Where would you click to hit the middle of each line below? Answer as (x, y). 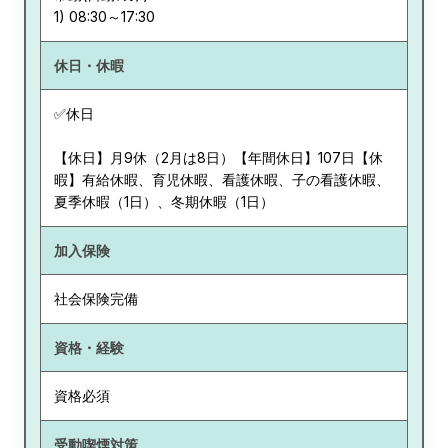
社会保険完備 (95, 299)
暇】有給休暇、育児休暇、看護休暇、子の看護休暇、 (221, 180)
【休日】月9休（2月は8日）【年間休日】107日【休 (218, 158)
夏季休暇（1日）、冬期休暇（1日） (163, 202)
